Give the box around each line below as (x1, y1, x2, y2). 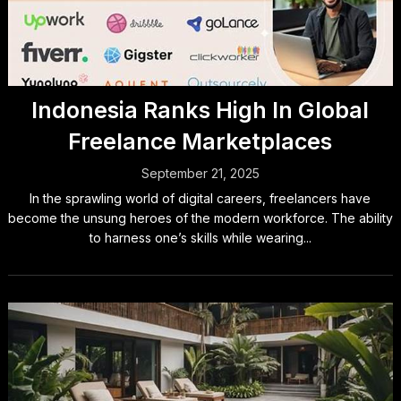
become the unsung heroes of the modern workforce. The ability (7, 210, 393, 226)
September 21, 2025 (141, 166, 260, 181)
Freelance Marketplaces (68, 128, 333, 155)
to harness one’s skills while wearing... (89, 230, 311, 245)
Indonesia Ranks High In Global (31, 97, 370, 124)
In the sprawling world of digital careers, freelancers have (30, 191, 371, 206)
